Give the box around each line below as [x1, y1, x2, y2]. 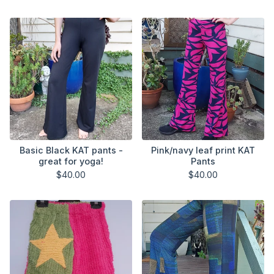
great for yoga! [39, 156, 103, 166]
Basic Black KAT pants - [19, 145, 123, 155]
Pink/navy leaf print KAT [151, 145, 255, 155]
